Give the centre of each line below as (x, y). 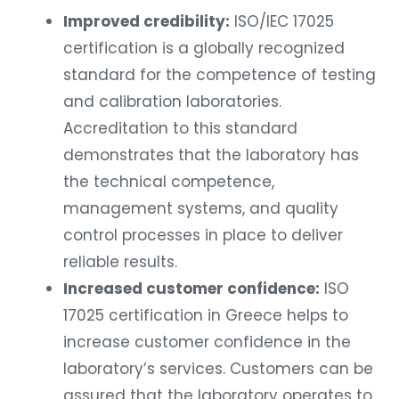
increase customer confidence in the (207, 342)
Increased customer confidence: (191, 289)
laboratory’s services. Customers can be (218, 369)
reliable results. (120, 262)
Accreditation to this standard (180, 129)
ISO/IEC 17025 (282, 22)
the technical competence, (169, 182)
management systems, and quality (201, 209)
